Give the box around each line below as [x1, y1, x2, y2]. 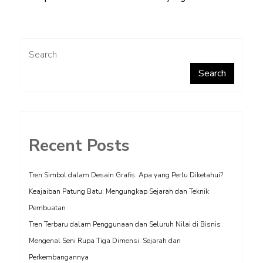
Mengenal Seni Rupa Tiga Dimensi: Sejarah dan [29, 236, 181, 245]
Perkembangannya [29, 252, 89, 262]
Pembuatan [29, 203, 66, 213]
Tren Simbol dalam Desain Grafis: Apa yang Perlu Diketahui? [29, 170, 223, 180]
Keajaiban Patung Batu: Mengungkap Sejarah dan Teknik [29, 187, 209, 196]
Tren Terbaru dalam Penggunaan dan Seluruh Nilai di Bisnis [29, 220, 221, 229]
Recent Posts [29, 134, 130, 157]
